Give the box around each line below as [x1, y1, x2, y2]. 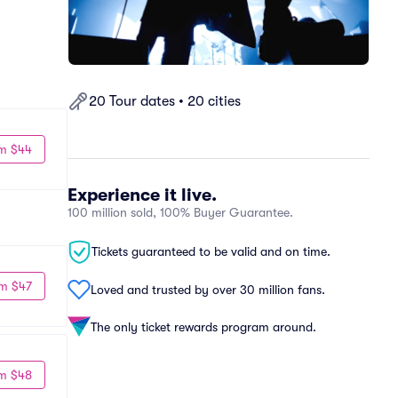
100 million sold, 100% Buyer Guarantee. [68, 205, 293, 219]
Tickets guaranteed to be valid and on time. [92, 244, 330, 259]
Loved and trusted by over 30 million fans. [91, 282, 325, 297]
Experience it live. [68, 185, 217, 205]
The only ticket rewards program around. [91, 319, 316, 334]
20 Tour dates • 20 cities [89, 93, 241, 109]
